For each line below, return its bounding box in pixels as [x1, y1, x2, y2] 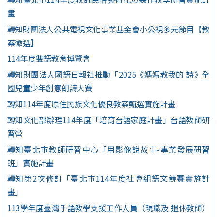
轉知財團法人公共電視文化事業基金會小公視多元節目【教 [7, 23, 210, 35]
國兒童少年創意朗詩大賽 [7, 82, 93, 94]
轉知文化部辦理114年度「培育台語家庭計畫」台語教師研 [7, 113, 210, 125]
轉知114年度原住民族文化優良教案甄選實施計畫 [7, 97, 175, 109]
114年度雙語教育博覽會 [7, 52, 90, 64]
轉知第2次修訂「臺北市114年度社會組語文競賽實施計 [7, 172, 210, 185]
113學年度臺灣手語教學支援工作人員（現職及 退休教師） [7, 202, 210, 214]
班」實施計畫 [7, 156, 54, 169]
